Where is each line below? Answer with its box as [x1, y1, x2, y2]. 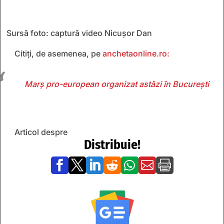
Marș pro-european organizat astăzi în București [24, 78, 209, 89]
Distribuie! [83, 136, 140, 152]
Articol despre [14, 126, 67, 137]
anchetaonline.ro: [102, 48, 171, 58]
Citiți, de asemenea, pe [14, 48, 102, 58]
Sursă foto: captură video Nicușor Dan [6, 27, 152, 38]
